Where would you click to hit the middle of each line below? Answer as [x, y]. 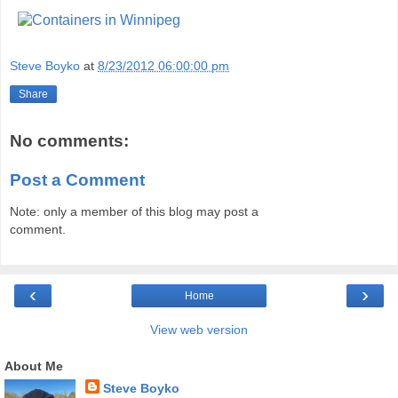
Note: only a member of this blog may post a [134, 212]
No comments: [69, 141]
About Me [34, 366]
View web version [199, 329]
